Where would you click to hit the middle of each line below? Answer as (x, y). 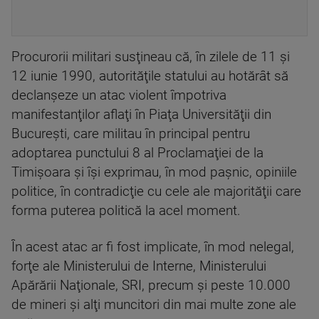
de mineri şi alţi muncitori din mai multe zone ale (154, 305)
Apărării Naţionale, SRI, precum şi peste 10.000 (151, 286)
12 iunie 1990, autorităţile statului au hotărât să (150, 76)
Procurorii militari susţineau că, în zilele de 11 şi (151, 57)
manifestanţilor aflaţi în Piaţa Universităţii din (141, 115)
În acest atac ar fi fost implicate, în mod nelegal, (153, 247)
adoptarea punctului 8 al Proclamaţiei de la (137, 153)
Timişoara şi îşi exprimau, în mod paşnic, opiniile (154, 172)
